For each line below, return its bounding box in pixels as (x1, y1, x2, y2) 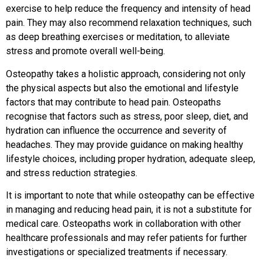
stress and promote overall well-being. (6, 45, 165, 57)
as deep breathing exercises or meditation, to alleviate (6, 31, 230, 43)
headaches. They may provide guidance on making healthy (6, 138, 243, 150)
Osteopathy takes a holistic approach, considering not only (6, 68, 246, 80)
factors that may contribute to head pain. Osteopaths (6, 96, 221, 108)
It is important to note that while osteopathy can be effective (6, 189, 255, 201)
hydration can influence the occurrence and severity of (6, 124, 227, 136)
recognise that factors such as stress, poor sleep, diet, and (6, 110, 248, 122)
